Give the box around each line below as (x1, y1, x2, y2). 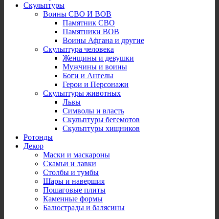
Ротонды (23, 132, 53, 141)
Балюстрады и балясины (43, 203, 125, 212)
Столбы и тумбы (43, 168, 99, 176)
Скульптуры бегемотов (63, 115, 140, 124)
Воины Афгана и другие (63, 36, 144, 44)
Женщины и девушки (63, 53, 134, 62)
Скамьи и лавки (43, 159, 96, 168)
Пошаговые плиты (43, 185, 106, 194)
